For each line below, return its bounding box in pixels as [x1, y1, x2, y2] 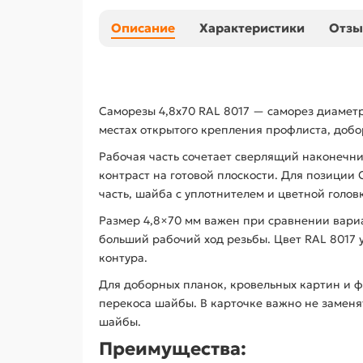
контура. [99, 250, 147, 265]
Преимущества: [99, 336, 246, 360]
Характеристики [199, 19, 305, 36]
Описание [111, 19, 175, 36]
